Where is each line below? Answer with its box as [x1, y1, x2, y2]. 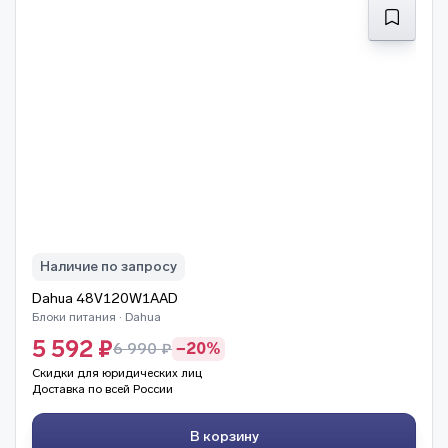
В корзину [202, 428, 259, 445]
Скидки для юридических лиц [32, 366, 202, 380]
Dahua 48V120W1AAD [32, 290, 178, 307]
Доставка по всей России [32, 382, 173, 396]
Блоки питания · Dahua [32, 310, 161, 324]
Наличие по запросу [40, 258, 177, 275]
